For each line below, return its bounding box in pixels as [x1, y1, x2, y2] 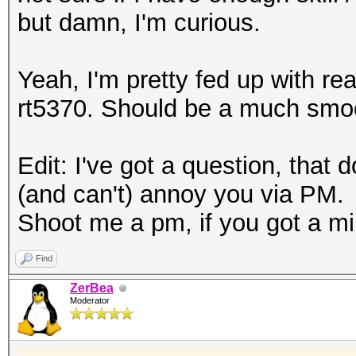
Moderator [70, 296, 110, 305]
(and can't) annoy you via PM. [17, 180, 344, 208]
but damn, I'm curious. [17, 9, 261, 37]
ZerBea [70, 281, 114, 295]
